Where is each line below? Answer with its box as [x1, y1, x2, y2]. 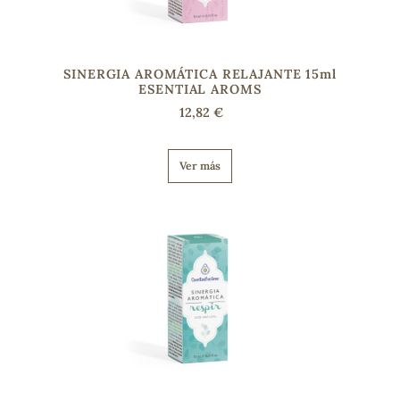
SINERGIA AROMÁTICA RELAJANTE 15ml [63, 65, 337, 82]
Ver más [179, 158, 221, 172]
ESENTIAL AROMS [138, 80, 262, 97]
